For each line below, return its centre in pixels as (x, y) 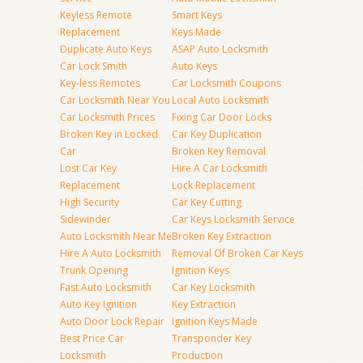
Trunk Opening (94, 270)
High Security (90, 202)
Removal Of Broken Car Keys (237, 253)
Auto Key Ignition (98, 304)
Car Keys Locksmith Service (233, 219)
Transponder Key (211, 338)
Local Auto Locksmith (220, 100)
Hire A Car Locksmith (220, 168)
